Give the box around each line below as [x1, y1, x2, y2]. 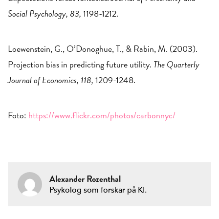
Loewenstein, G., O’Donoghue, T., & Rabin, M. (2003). [8, 42, 197, 55]
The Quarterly [153, 58, 199, 71]
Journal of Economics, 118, [8, 73, 93, 87]
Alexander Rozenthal [49, 172, 121, 185]
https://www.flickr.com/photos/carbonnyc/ [26, 109, 175, 122]
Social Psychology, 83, [8, 7, 81, 20]
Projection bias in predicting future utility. [8, 58, 153, 71]
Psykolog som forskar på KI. [49, 185, 147, 195]
